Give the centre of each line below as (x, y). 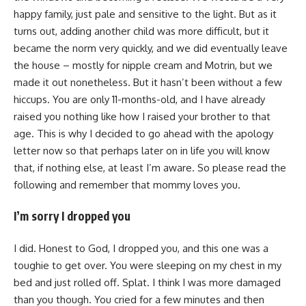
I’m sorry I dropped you (72, 216)
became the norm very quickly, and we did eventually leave (151, 48)
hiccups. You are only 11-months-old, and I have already (139, 99)
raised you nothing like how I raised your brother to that (142, 116)
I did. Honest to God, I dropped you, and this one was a (141, 248)
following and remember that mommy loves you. (127, 184)
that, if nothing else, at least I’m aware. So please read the (150, 167)
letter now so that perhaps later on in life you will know (142, 150)
